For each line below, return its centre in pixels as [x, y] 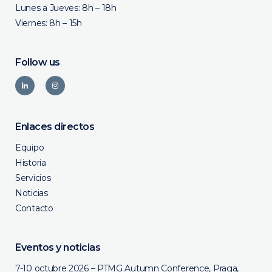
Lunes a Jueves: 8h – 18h [66, 8]
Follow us [38, 62]
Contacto [34, 208]
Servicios [33, 178]
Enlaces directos [55, 127]
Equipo [30, 148]
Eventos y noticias [58, 247]
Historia [31, 163]
